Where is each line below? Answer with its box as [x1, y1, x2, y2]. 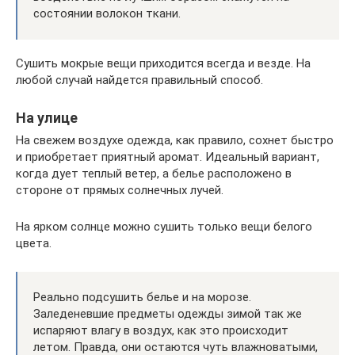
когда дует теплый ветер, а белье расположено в [16, 166, 292, 181]
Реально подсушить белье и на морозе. [33, 290, 251, 304]
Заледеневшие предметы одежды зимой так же [33, 307, 302, 321]
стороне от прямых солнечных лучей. [16, 183, 223, 197]
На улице [16, 109, 78, 126]
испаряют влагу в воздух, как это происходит [33, 323, 288, 338]
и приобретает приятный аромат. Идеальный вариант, [16, 150, 319, 164]
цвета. [16, 236, 52, 250]
